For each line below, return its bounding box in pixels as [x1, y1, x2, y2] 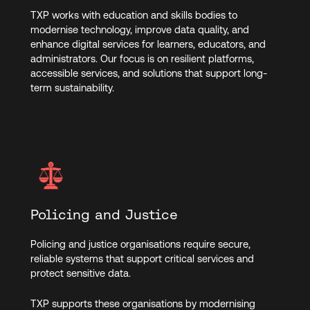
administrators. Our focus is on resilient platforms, [30, 53, 254, 65]
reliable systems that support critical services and [30, 252, 254, 264]
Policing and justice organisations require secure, [30, 237, 250, 250]
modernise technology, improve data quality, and [30, 24, 249, 36]
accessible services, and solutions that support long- [30, 67, 267, 80]
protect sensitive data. [30, 266, 134, 279]
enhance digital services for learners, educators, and [30, 38, 266, 51]
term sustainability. [30, 82, 117, 94]
